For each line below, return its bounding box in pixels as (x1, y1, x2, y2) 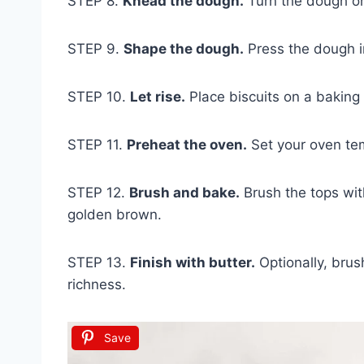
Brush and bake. (129, 184, 240, 201)
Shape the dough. (123, 40, 244, 57)
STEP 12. (67, 184, 129, 201)
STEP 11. (67, 136, 127, 153)
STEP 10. (67, 88, 130, 105)
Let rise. (130, 88, 185, 105)
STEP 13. (67, 253, 130, 271)
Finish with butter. (130, 253, 255, 271)
